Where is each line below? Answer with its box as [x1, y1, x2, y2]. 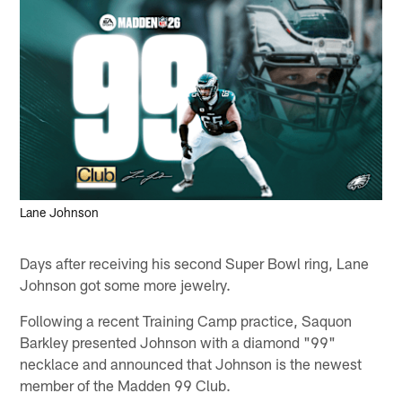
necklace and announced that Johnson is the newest [20, 354, 363, 372]
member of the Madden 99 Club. [20, 375, 232, 394]
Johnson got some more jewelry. [20, 275, 232, 293]
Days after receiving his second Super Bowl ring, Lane [20, 253, 370, 272]
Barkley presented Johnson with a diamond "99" [20, 332, 336, 351]
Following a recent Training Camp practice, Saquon [20, 310, 353, 329]
